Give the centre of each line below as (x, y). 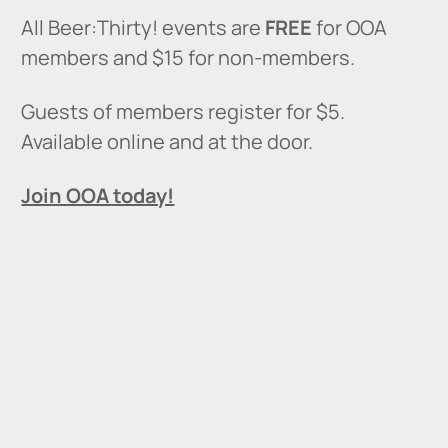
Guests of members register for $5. (183, 111)
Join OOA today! (98, 195)
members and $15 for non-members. (188, 57)
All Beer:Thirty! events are (143, 27)
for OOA (350, 27)
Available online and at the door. (169, 141)
